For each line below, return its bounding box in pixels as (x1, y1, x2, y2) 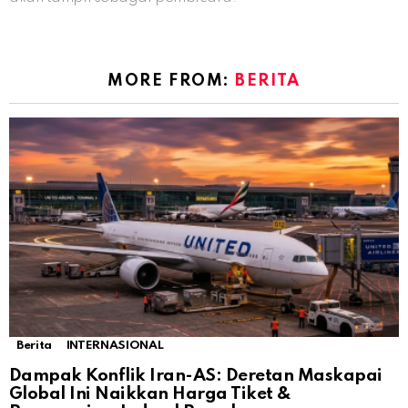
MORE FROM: (107, 73, 236, 90)
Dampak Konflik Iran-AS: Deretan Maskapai (9, 366, 382, 384)
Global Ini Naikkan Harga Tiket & (9, 384, 291, 403)
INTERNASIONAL (66, 340, 164, 352)
